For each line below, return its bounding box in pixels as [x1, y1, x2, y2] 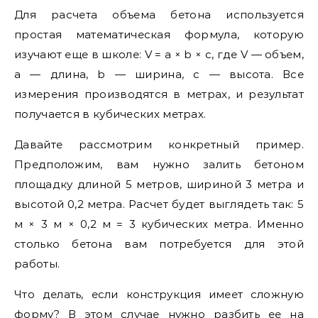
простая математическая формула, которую [14, 28, 304, 41]
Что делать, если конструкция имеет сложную [14, 287, 304, 301]
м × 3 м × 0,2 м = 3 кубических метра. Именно [14, 217, 304, 231]
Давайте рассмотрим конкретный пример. [14, 138, 304, 151]
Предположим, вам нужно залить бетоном [14, 158, 304, 171]
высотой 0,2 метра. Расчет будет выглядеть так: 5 [14, 197, 304, 211]
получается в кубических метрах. [14, 107, 207, 121]
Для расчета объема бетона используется [14, 8, 304, 21]
